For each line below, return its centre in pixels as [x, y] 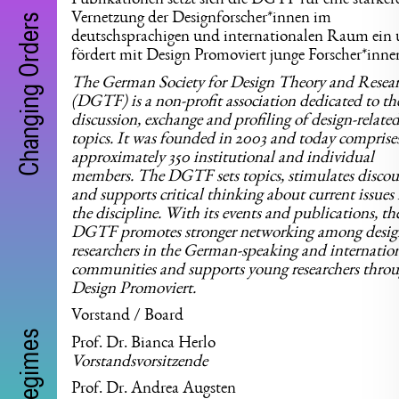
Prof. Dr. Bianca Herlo [143, 343]
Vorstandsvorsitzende [139, 362]
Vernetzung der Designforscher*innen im [201, 19]
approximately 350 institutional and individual [223, 158]
